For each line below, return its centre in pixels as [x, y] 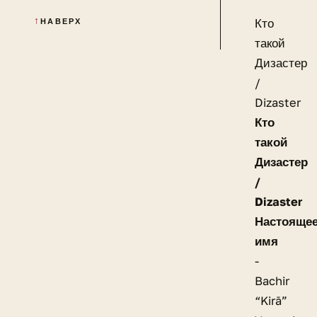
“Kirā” [271, 301]
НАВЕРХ [61, 21]
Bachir [272, 281]
